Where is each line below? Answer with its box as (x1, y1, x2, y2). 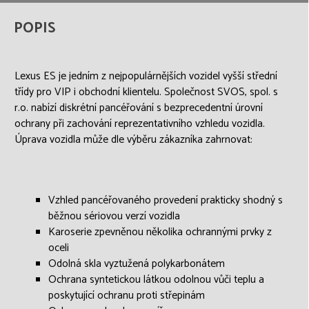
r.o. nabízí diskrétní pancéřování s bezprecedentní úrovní (14, 99, 263, 117)
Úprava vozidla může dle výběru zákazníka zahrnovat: (14, 131, 252, 148)
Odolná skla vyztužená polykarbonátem (48, 255, 225, 272)
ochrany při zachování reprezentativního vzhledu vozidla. (14, 115, 265, 132)
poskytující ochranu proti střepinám (48, 287, 205, 304)
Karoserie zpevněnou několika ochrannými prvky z (48, 223, 272, 241)
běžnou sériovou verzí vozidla (48, 208, 180, 225)
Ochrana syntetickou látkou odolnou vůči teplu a (48, 271, 264, 288)
